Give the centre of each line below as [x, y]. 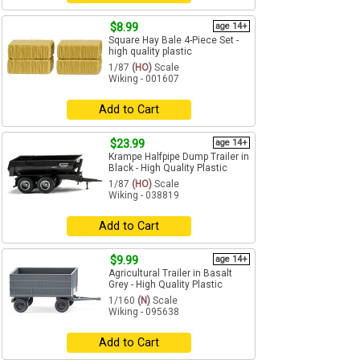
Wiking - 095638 [144, 312]
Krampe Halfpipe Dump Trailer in [179, 157]
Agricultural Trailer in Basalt [170, 274]
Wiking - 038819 [144, 196]
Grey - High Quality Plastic [166, 285]
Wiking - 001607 [144, 79]
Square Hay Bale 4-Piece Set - [174, 41]
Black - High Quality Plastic [168, 168]
